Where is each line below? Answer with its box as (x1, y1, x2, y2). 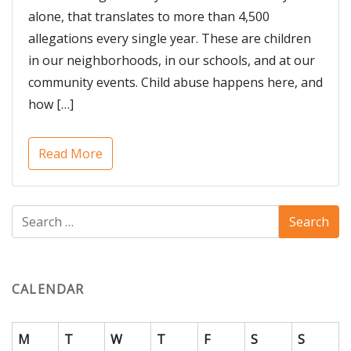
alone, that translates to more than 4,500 (28, 8, 270, 26)
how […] (28, 96, 74, 114)
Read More (38, 145, 103, 163)
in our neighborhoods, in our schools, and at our (28, 52, 315, 70)
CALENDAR (12, 280, 85, 299)
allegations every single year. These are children (28, 30, 311, 48)
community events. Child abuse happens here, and (28, 74, 323, 92)
